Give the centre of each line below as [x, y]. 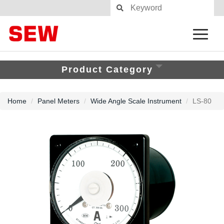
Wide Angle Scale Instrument [136, 101]
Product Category [107, 69]
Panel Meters [58, 101]
